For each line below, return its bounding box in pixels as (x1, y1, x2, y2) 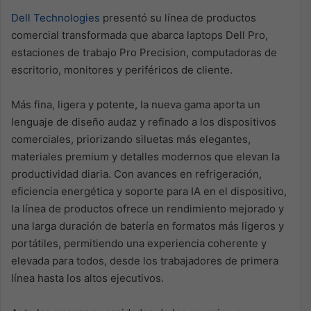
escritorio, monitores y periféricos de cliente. (11, 62, 233, 76)
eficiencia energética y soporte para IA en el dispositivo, (11, 184, 287, 198)
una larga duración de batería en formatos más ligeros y (11, 219, 284, 233)
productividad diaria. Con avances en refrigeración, (11, 167, 262, 180)
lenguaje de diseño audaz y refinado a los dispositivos (11, 115, 276, 128)
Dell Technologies (11, 10, 100, 24)
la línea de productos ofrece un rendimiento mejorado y (11, 201, 284, 215)
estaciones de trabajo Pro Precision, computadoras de (11, 45, 277, 59)
